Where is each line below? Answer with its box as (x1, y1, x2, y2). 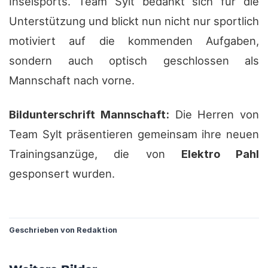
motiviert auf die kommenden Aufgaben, (9, 34, 259, 48)
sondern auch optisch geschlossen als (9, 54, 259, 68)
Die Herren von (169, 108, 259, 121)
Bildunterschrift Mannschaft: (9, 108, 169, 121)
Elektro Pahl (181, 147, 259, 161)
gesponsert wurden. (9, 167, 115, 181)
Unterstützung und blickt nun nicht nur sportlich (9, 14, 259, 28)
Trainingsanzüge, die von (9, 147, 181, 161)
